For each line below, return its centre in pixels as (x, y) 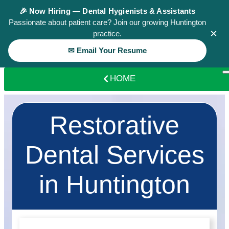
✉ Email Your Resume (107, 51)
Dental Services (114, 155)
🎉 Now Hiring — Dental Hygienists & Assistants (107, 11)
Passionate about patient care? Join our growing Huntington (107, 22)
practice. (107, 34)
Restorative (114, 125)
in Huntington (114, 185)
